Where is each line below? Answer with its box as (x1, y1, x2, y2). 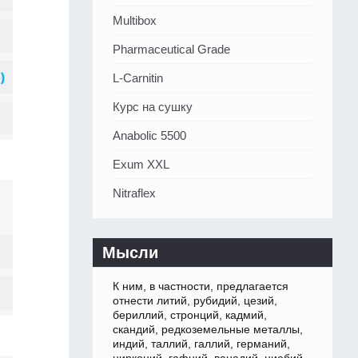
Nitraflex (113, 186, 156, 201)
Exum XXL (113, 157, 169, 172)
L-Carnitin (113, 71, 163, 86)
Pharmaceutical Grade (113, 42, 230, 57)
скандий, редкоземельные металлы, (113, 323, 303, 336)
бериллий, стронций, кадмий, (113, 308, 267, 322)
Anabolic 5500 (113, 129, 186, 143)
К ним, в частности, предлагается (113, 280, 288, 293)
